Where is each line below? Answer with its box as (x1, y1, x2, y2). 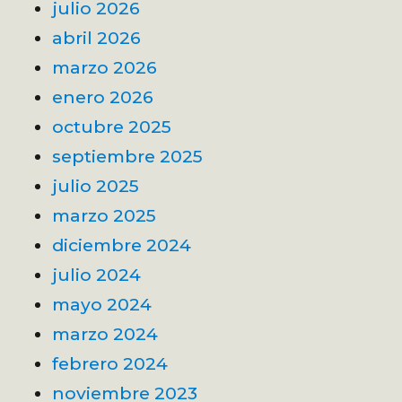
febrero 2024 (52, 352, 169, 374)
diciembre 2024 (52, 233, 192, 256)
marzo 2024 (52, 322, 159, 345)
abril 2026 (52, 26, 142, 48)
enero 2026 (52, 85, 154, 108)
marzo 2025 (52, 204, 157, 226)
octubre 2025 (52, 115, 172, 137)
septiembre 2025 (52, 144, 204, 167)
